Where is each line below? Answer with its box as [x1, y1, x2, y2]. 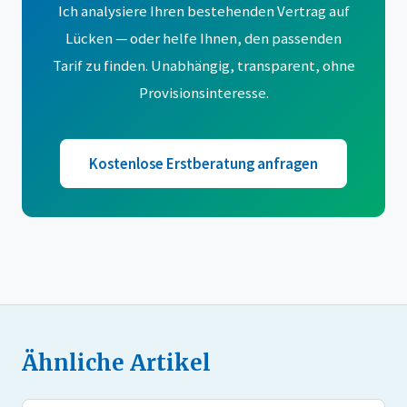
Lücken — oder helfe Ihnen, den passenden [65, 27, 342, 48]
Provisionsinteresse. [138, 82, 269, 103]
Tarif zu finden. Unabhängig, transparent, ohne [52, 55, 355, 75]
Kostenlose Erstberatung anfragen [89, 153, 318, 174]
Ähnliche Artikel [22, 348, 211, 377]
